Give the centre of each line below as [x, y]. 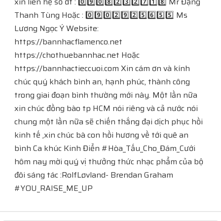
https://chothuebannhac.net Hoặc [77, 55]
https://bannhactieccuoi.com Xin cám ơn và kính [102, 68]
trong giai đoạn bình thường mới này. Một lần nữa [106, 95]
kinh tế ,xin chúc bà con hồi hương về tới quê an [101, 135]
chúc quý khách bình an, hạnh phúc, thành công [102, 82]
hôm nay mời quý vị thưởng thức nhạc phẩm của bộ [109, 162]
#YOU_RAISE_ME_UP [54, 188]
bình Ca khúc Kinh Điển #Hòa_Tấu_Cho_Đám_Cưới [105, 148]
